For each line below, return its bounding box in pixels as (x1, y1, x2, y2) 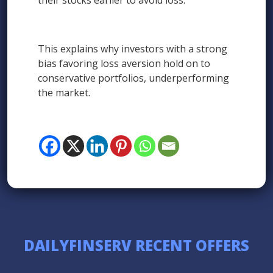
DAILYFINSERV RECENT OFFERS (24, 235, 249, 256)
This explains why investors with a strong (38, 42, 227, 56)
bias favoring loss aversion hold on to (38, 57, 210, 71)
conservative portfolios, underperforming (38, 71, 229, 85)
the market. (38, 86, 90, 100)
